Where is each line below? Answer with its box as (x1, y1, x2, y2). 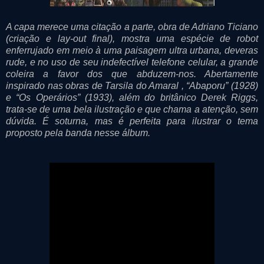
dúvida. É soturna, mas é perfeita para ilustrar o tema (6, 115, 258, 126)
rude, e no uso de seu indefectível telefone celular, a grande (6, 57, 258, 67)
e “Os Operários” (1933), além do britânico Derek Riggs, (6, 92, 258, 103)
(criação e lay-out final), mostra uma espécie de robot (6, 33, 258, 44)
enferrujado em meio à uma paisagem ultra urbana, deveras (6, 45, 258, 55)
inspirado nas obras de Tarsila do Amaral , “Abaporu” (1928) (6, 80, 258, 91)
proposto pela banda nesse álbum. (6, 127, 155, 138)
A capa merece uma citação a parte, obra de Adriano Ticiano (6, 21, 258, 32)
